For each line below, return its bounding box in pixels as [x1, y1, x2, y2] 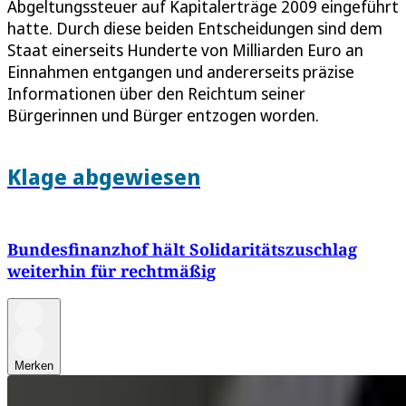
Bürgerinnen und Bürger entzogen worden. [7, 104, 319, 127]
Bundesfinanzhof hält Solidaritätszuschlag [7, 238, 357, 261]
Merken [14, 359, 53, 373]
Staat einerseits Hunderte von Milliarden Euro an [7, 39, 363, 62]
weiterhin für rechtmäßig [7, 260, 216, 283]
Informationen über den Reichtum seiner [7, 82, 305, 105]
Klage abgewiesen [7, 161, 200, 192]
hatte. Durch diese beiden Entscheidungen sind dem [7, 17, 382, 40]
